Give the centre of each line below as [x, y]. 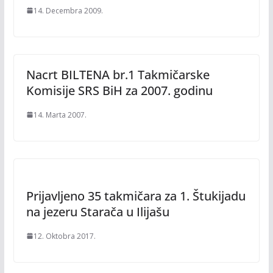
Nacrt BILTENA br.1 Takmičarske [118, 74]
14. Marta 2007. [60, 115]
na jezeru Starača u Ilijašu [97, 211]
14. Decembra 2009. [68, 10]
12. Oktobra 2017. [64, 236]
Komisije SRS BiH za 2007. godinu [119, 90]
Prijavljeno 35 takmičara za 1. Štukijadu [136, 196]
